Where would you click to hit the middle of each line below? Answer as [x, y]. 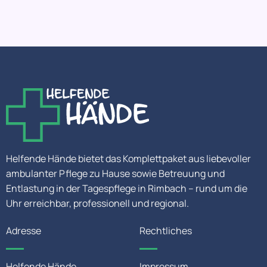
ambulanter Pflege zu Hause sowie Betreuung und [115, 174]
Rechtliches [166, 231]
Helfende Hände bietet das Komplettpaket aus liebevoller [128, 159]
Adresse [24, 231]
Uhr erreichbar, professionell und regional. [97, 204]
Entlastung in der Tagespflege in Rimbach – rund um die [127, 189]
